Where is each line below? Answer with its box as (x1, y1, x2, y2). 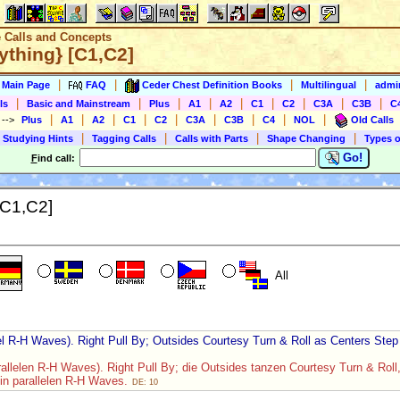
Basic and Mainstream (27, 98, 130, 109)
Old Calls (351, 113, 394, 125)
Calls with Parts (175, 133, 248, 144)
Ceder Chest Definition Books (142, 79, 282, 90)
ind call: (37, 153, 78, 163)
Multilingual (301, 79, 356, 90)
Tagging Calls (92, 133, 156, 144)
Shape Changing (267, 133, 346, 144)
